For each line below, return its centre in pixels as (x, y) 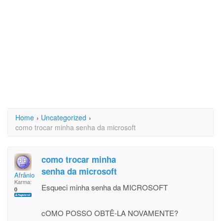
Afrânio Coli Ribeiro (42, 175)
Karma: (23, 182)
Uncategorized (64, 117)
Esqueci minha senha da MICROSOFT (105, 187)
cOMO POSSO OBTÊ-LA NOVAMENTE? (110, 213)
